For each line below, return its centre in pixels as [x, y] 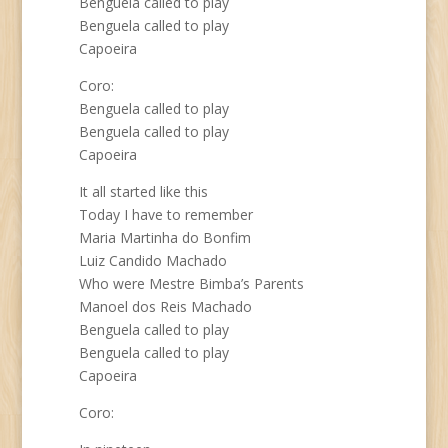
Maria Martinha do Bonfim [164, 237]
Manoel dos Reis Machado [165, 306]
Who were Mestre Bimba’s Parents [191, 283]
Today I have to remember [165, 214]
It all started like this [143, 191]
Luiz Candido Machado [152, 260]
